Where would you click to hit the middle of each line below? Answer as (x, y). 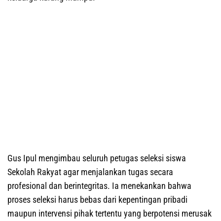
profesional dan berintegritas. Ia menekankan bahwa (99, 186)
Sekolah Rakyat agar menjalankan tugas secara (90, 172)
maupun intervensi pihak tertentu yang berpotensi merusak (110, 214)
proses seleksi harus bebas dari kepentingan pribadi (97, 200)
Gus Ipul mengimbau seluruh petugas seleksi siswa (97, 158)
